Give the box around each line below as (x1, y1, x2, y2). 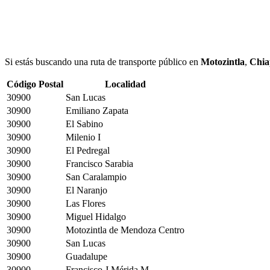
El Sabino (66, 118, 103, 129)
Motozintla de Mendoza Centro (66, 224, 184, 235)
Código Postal (7, 78, 63, 89)
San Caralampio (66, 171, 127, 182)
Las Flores (66, 198, 105, 209)
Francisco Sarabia (66, 158, 133, 169)
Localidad (104, 78, 146, 89)
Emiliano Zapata (66, 105, 128, 116)
